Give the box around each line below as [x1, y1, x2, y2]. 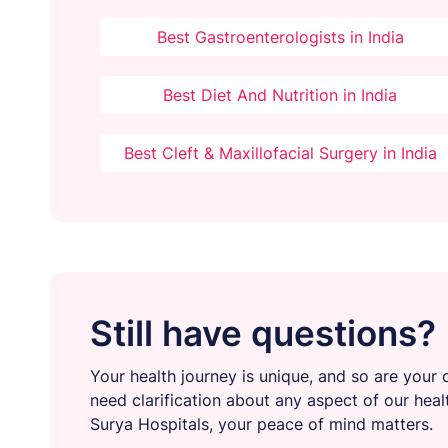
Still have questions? [90, 312, 436, 355]
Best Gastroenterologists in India [156, 27, 404, 48]
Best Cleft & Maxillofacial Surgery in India [123, 143, 437, 164]
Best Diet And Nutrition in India [163, 85, 398, 106]
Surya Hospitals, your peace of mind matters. [90, 414, 433, 435]
